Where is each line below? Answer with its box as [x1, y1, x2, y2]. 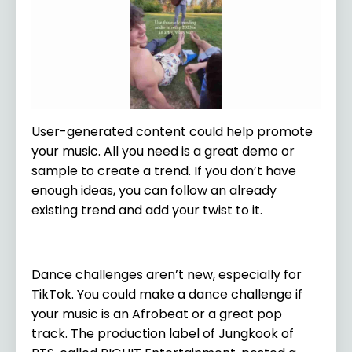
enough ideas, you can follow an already [31, 181, 277, 200]
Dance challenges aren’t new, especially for [31, 265, 302, 284]
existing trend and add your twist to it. [31, 200, 266, 219]
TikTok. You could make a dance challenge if [31, 284, 302, 303]
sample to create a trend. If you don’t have [31, 161, 296, 180]
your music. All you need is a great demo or [31, 141, 295, 160]
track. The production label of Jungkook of [31, 324, 294, 343]
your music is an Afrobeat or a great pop [31, 304, 282, 323]
